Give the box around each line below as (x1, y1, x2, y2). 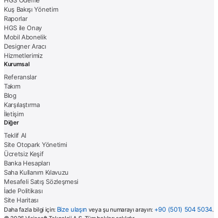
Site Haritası (4, 196, 38, 204)
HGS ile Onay (4, 23, 42, 32)
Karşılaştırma (4, 100, 40, 109)
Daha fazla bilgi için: (4, 205, 57, 213)
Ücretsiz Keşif (4, 149, 44, 158)
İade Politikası (4, 186, 43, 195)
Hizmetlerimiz (4, 51, 43, 59)
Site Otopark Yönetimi (4, 140, 67, 148)
